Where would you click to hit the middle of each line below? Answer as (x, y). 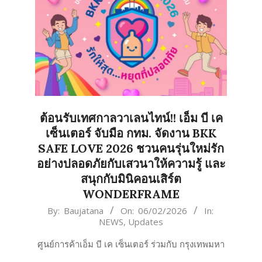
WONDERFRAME (131, 194)
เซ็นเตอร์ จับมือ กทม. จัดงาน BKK (131, 133)
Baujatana (83, 211)
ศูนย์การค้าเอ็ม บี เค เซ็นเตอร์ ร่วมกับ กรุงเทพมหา (131, 244)
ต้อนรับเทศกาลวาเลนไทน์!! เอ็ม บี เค (131, 118)
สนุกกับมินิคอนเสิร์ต (131, 179)
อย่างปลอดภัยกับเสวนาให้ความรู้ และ (131, 164)
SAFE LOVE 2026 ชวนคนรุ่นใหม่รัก (131, 149)
